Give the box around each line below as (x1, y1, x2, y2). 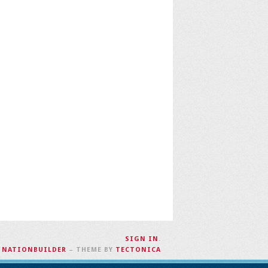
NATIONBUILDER (2, 246, 66, 254)
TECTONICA (115, 246, 161, 254)
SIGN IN (125, 235, 159, 243)
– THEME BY (66, 246, 115, 254)
